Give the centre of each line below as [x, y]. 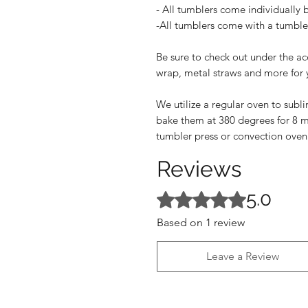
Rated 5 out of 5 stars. [209, 195]
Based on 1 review [201, 222]
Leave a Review [243, 256]
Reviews [199, 169]
